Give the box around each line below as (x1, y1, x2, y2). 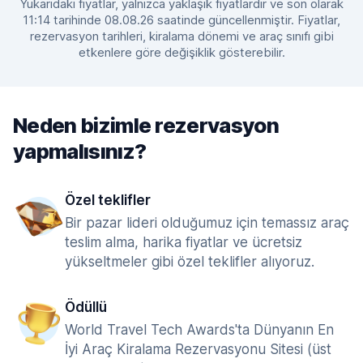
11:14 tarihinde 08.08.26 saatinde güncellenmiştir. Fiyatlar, (23, 12, 340, 28)
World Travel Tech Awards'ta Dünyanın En (65, 322, 334, 338)
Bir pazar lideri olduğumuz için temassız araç (65, 215, 349, 231)
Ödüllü (65, 299, 107, 315)
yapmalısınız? (13, 139, 147, 164)
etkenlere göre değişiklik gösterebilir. (78, 45, 285, 60)
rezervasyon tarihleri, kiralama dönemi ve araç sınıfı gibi (29, 28, 334, 44)
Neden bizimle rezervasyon (13, 113, 280, 138)
